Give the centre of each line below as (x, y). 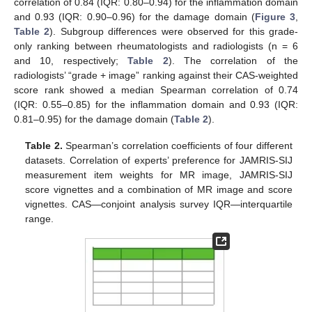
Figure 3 (275, 16)
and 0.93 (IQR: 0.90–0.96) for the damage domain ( (134, 16)
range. (40, 218)
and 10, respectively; (71, 60)
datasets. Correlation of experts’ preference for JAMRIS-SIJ (159, 160)
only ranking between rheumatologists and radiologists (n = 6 (156, 46)
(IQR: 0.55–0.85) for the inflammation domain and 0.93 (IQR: (156, 104)
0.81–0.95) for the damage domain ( (94, 119)
